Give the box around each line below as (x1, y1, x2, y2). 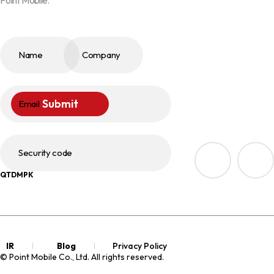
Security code (18, 146, 73, 158)
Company (82, 48, 120, 61)
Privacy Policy (113, 240, 167, 251)
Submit (42, 97, 78, 111)
